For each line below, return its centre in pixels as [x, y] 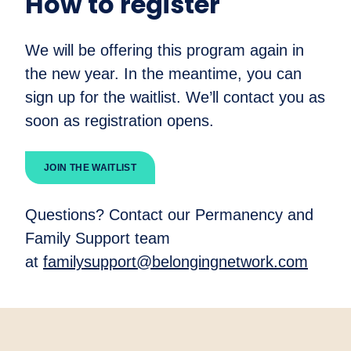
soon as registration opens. [119, 121]
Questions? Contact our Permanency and [169, 215]
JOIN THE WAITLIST [90, 168]
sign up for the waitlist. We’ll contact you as [175, 98]
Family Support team [98, 239]
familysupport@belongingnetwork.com [175, 262]
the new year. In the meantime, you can [163, 74]
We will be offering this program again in [165, 51]
